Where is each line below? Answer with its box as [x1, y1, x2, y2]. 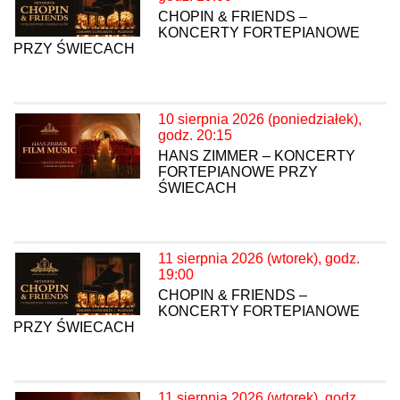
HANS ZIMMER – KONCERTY [158, 148, 355, 164]
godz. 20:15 [158, 128, 232, 144]
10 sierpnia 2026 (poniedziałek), [158, 112, 362, 128]
